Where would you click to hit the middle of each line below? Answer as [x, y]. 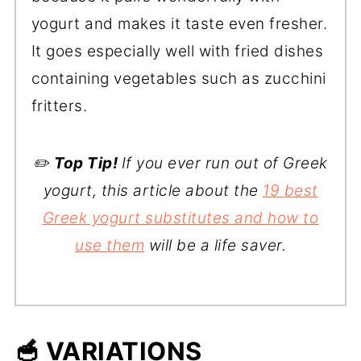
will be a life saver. [215, 246]
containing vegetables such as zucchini [178, 79]
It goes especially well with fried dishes [177, 52]
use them [110, 246]
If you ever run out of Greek [224, 164]
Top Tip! [88, 164]
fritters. [59, 106]
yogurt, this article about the [153, 191]
